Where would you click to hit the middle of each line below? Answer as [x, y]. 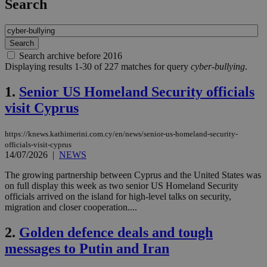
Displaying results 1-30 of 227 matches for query [98, 67]
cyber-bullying [218, 67]
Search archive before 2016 [71, 56]
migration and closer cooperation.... [71, 207]
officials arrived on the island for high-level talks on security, [118, 197]
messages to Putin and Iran [87, 248]
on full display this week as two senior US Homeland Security [122, 186]
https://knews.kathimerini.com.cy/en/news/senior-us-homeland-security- [121, 134]
